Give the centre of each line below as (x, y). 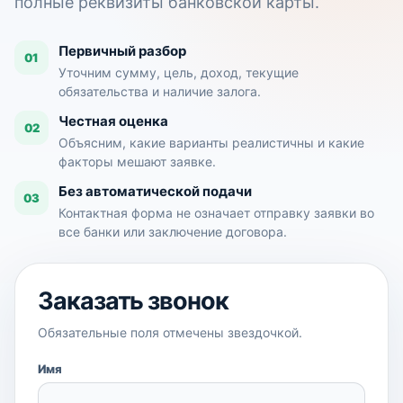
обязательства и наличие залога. (160, 91)
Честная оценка (113, 121)
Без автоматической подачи (155, 191)
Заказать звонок (133, 301)
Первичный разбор (122, 51)
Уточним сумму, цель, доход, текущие (179, 72)
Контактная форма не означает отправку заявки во (216, 213)
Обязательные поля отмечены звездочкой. (170, 332)
